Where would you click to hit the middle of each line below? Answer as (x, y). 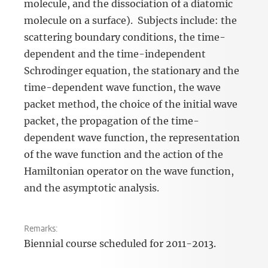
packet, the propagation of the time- (112, 121)
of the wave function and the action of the (124, 155)
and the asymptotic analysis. (92, 188)
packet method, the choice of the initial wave (131, 104)
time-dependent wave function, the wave (122, 88)
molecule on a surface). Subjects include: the (130, 21)
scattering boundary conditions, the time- (125, 37)
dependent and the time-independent (115, 54)
